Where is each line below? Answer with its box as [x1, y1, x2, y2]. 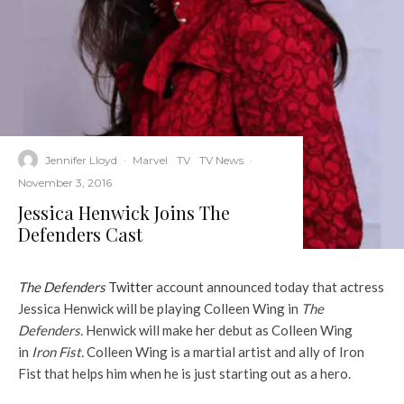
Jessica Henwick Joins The [18, 200, 230, 225]
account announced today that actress [156, 279, 384, 296]
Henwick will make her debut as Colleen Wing [86, 322, 353, 339]
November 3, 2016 [18, 176, 112, 190]
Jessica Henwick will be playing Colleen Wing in [18, 300, 301, 317]
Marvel [133, 152, 168, 167]
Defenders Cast [18, 222, 142, 247]
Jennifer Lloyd [45, 152, 117, 167]
